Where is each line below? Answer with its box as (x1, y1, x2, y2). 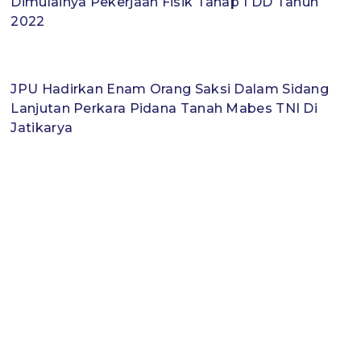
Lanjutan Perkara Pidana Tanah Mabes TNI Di (10, 101, 318, 117)
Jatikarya (10, 120, 73, 136)
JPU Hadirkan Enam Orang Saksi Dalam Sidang (10, 81, 330, 98)
